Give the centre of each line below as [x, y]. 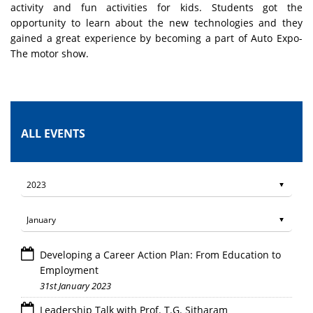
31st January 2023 [75, 286]
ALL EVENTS [53, 134]
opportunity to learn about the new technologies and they [156, 23]
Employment [69, 270]
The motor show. [50, 54]
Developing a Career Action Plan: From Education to [160, 255]
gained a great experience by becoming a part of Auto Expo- [156, 38]
